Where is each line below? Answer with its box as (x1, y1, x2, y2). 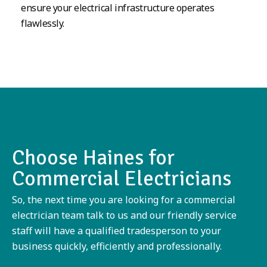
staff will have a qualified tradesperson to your (12, 224, 221, 238)
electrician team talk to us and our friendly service (12, 209, 237, 222)
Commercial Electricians (12, 166, 231, 192)
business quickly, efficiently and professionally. (12, 240, 222, 253)
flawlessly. (21, 17, 64, 30)
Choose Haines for (12, 145, 175, 171)
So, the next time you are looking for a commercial (12, 193, 235, 207)
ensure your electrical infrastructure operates (21, 1, 215, 15)
